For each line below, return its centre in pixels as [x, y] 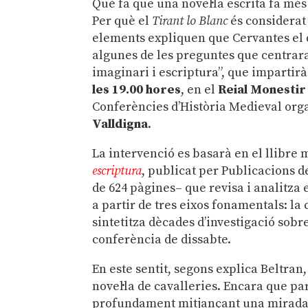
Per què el [122, 21]
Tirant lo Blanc [190, 21]
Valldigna [120, 124]
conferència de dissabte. [162, 239]
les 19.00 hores [137, 89]
